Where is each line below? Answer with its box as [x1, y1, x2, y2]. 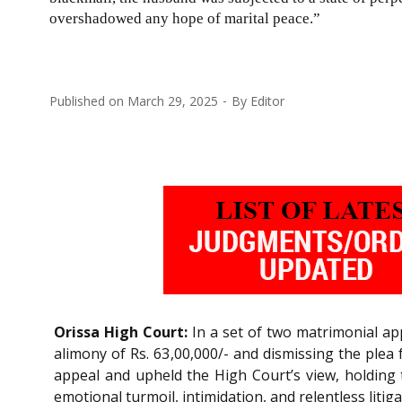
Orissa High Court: [54, 321, 188, 342]
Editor [250, 92, 284, 109]
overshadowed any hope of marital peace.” [49, 9, 320, 27]
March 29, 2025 [127, 92, 218, 109]
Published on [49, 92, 127, 109]
